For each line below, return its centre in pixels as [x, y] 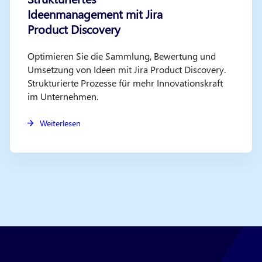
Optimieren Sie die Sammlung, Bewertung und [121, 56]
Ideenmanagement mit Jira [95, 14]
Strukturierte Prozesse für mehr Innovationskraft [125, 83]
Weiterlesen [61, 123]
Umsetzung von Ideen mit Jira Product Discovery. [126, 69]
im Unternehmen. [63, 96]
